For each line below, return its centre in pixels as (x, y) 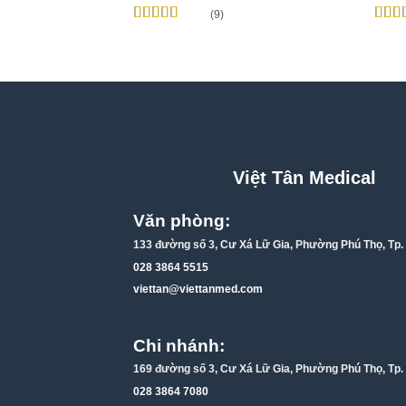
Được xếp (161, 34)
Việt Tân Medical (304, 178)
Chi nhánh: (179, 345)
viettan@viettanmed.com (198, 290)
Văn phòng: (182, 221)
